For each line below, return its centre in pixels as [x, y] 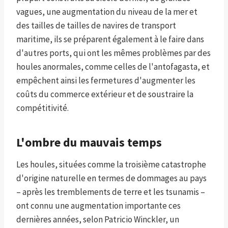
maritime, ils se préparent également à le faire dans [110, 39]
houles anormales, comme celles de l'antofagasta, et [113, 67]
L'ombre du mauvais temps [89, 142]
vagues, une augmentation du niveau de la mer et [107, 12]
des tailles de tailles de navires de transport [96, 26]
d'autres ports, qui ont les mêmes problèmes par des [113, 53]
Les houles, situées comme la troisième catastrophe [111, 165]
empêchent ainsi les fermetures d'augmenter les [106, 81]
